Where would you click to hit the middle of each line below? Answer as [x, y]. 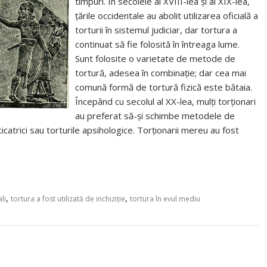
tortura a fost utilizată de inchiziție [68, 199]
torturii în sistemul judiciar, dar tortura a [156, 30]
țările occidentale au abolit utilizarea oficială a [167, 15]
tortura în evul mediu [165, 199]
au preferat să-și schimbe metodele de [155, 116]
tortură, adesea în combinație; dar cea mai [161, 73]
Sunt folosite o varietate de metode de [156, 58]
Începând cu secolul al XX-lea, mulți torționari [166, 101]
